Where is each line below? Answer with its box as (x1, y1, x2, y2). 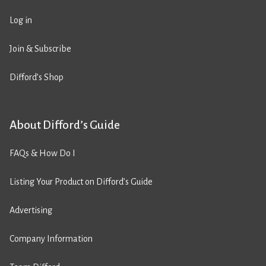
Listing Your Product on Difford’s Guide (9, 177, 153, 186)
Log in (9, 15, 32, 25)
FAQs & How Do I (9, 148, 75, 158)
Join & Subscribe (9, 44, 71, 53)
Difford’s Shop (9, 72, 64, 82)
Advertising (9, 205, 52, 215)
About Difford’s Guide (9, 118, 120, 131)
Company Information (9, 234, 93, 243)
